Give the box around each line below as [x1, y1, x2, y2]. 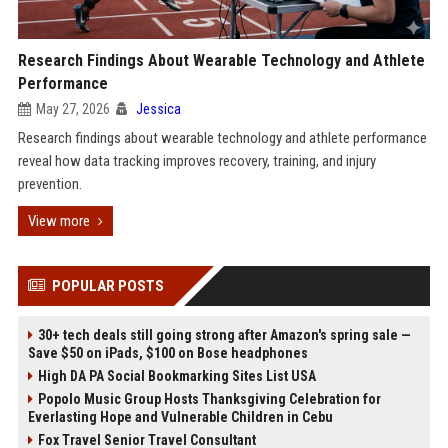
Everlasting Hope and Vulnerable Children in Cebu [27, 409, 333, 425]
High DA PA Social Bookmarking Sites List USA [37, 368, 316, 384]
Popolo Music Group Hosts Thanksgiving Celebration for [37, 391, 381, 407]
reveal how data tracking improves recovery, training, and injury [17, 152, 376, 170]
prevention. [17, 175, 82, 193]
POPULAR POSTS [51, 277, 164, 295]
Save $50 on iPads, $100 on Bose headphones [27, 345, 308, 361]
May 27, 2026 [35, 101, 110, 117]
